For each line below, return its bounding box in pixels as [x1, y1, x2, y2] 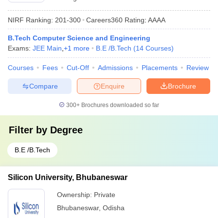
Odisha [103, 204, 125, 212]
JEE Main [33, 44, 62, 52]
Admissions [98, 64, 133, 72]
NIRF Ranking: [8, 16, 53, 24]
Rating [123, 16, 145, 24]
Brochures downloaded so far [80, 102, 159, 109]
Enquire [101, 82, 125, 90]
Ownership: [57, 191, 94, 199]
